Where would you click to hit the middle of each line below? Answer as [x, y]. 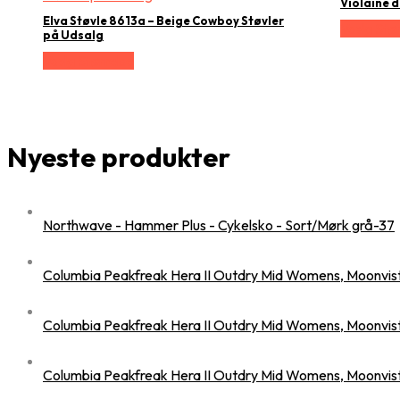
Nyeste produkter [119, 157]
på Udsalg [73, 35]
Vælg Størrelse [88, 60]
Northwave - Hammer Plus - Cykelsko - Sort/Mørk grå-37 [219, 225]
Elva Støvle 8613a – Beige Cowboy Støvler [163, 21]
